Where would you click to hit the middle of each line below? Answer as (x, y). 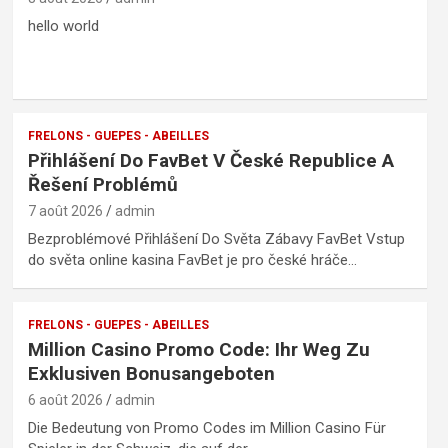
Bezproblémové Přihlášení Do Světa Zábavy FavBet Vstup (216, 238)
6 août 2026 (65, 399)
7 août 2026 (65, 210)
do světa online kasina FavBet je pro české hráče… (192, 259)
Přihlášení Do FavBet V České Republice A (210, 160)
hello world (63, 25)
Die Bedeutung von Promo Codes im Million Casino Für (206, 427)
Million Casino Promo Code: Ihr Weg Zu (198, 349)
